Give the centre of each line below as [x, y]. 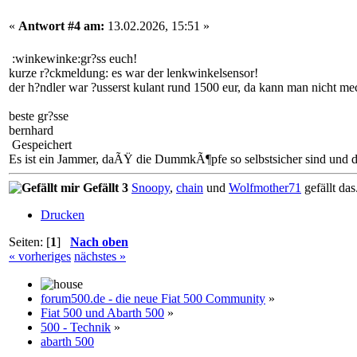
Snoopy [151, 187]
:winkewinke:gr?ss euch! [73, 58]
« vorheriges [40, 256]
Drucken [63, 214]
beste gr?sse [39, 116]
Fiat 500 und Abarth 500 [102, 312]
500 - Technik [76, 327]
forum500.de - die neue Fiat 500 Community [153, 298]
